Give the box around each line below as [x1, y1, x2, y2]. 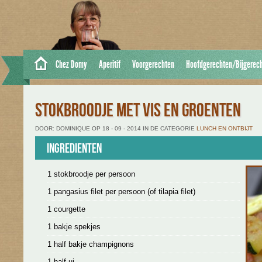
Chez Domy [56, 58, 87, 71]
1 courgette [47, 205, 85, 213]
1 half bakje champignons [47, 240, 134, 249]
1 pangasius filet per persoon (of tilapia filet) [47, 187, 195, 196]
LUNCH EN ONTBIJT [196, 125, 253, 132]
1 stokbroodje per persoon [47, 170, 135, 178]
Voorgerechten [132, 58, 174, 71]
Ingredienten [47, 141, 102, 157]
